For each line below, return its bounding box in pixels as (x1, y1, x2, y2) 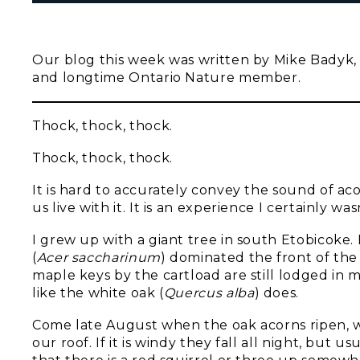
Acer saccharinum (36, 250, 161, 265)
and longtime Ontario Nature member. (32, 70, 301, 85)
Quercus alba (163, 285, 255, 301)
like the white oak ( (32, 285, 164, 301)
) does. (254, 285, 299, 301)
